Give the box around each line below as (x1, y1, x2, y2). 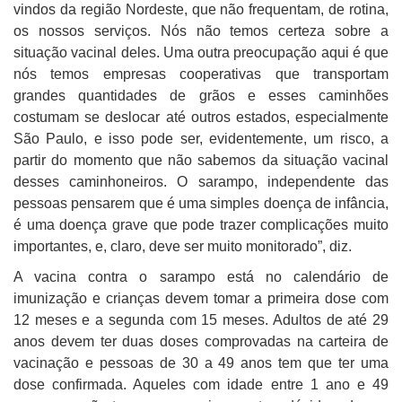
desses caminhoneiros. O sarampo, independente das (13, 174, 389, 190)
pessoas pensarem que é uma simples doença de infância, (13, 196, 389, 212)
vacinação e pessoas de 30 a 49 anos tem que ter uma (13, 355, 389, 371)
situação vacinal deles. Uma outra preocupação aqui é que (13, 45, 389, 61)
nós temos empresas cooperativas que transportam (13, 66, 389, 83)
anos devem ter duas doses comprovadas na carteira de (13, 334, 389, 350)
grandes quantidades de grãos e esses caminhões (13, 88, 389, 104)
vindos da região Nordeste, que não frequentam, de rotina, (13, 2, 389, 18)
